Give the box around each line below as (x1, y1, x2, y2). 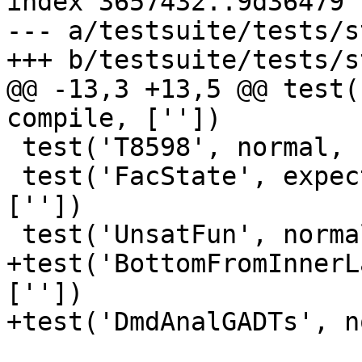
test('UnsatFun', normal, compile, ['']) (6, 220, 22, 250)
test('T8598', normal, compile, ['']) (6, 133, 22, 162)
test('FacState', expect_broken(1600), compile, (6, 162, 22, 192)
